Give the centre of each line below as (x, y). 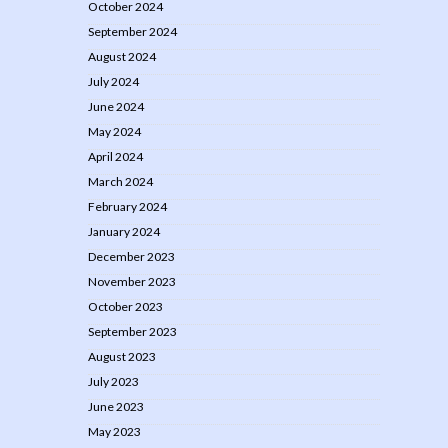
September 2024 (132, 32)
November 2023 (132, 282)
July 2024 (113, 82)
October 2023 (125, 307)
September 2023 (132, 332)
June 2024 (116, 107)
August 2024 (122, 57)
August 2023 (122, 357)
